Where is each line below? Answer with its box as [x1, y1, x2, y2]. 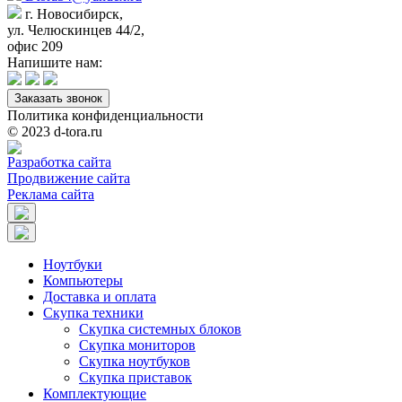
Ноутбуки [43, 257, 102, 273]
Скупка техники [43, 305, 144, 321]
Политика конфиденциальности [7, 108, 204, 124]
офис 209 [7, 39, 63, 55]
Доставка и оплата [43, 289, 156, 305]
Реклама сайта [7, 187, 94, 203]
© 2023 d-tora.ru [7, 124, 102, 140]
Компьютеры [43, 273, 123, 289]
